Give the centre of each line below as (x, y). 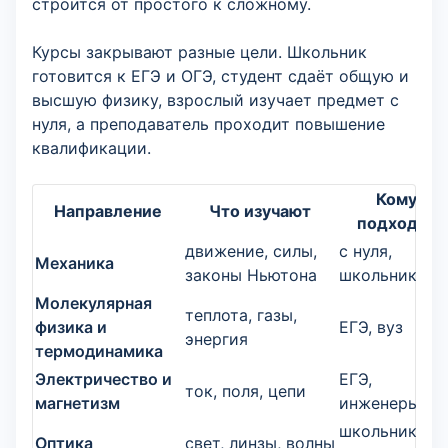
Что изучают (260, 211)
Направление (108, 211)
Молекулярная (93, 303)
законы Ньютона (251, 275)
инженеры (379, 403)
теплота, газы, (241, 315)
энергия (216, 339)
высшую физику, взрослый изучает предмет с (215, 100)
